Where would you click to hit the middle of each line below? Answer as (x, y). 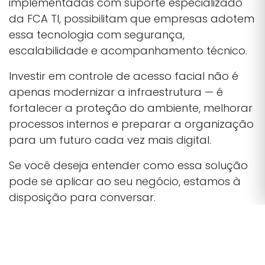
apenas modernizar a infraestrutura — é (116, 92)
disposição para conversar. (82, 197)
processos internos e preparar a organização (131, 124)
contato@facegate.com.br (81, 238)
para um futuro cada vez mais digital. (110, 140)
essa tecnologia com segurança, (97, 34)
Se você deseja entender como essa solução (128, 165)
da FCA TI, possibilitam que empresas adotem (132, 18)
